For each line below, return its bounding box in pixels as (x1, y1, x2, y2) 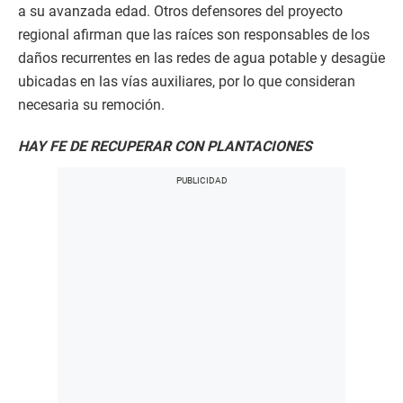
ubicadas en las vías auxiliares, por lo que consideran (18, 73, 355, 90)
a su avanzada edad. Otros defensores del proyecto (18, 3, 343, 20)
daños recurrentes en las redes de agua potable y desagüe (18, 49, 385, 67)
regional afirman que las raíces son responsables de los (18, 26, 370, 43)
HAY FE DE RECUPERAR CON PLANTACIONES (18, 138, 312, 155)
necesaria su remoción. (18, 96, 165, 113)
